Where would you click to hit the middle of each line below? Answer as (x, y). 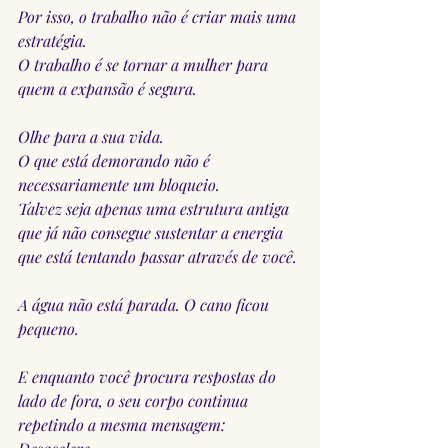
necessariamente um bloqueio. (119, 184)
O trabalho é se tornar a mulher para (145, 64)
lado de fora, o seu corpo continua (135, 400)
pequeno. (48, 328)
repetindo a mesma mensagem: (121, 424)
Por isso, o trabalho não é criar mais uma (159, 16)
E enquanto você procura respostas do (149, 376)
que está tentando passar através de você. (157, 256)
